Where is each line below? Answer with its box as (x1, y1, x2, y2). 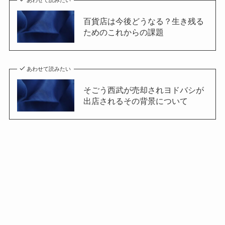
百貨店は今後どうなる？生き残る (83, 16, 204, 26)
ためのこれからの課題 (83, 27, 164, 37)
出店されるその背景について (83, 96, 188, 105)
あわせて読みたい (27, 65, 71, 72)
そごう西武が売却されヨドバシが (83, 85, 204, 94)
